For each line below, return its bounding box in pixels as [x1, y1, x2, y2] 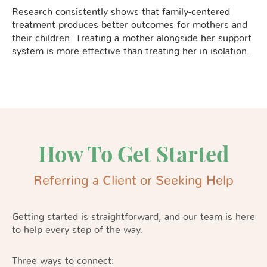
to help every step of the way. [12, 225, 144, 235]
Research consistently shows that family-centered [12, 7, 230, 17]
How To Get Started [38, 141, 229, 168]
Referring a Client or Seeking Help [33, 174, 234, 188]
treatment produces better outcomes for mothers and [12, 20, 247, 30]
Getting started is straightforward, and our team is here [12, 212, 255, 222]
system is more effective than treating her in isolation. [12, 46, 250, 57]
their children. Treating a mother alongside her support [12, 33, 252, 44]
